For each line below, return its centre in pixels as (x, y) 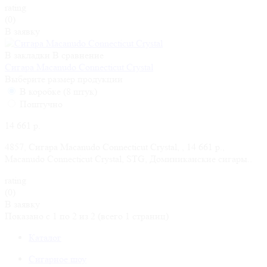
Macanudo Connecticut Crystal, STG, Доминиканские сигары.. (128, 159)
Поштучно (40, 104)
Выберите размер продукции (64, 79)
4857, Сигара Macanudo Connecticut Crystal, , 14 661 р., (115, 147)
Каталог (45, 237)
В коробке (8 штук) (57, 91)
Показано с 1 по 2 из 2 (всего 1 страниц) (87, 216)
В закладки (27, 55)
